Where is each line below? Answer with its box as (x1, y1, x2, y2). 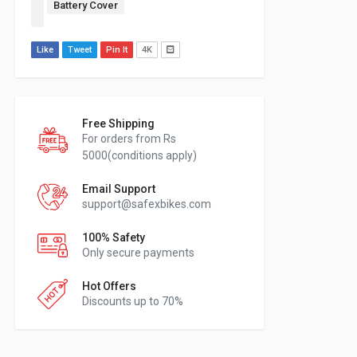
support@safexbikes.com (82, 198, 211, 210)
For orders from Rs (82, 132, 176, 145)
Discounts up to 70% (82, 295, 183, 308)
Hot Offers (82, 280, 136, 292)
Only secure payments (82, 246, 194, 259)
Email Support (82, 182, 155, 195)
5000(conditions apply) (82, 149, 197, 162)
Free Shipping (82, 117, 155, 130)
